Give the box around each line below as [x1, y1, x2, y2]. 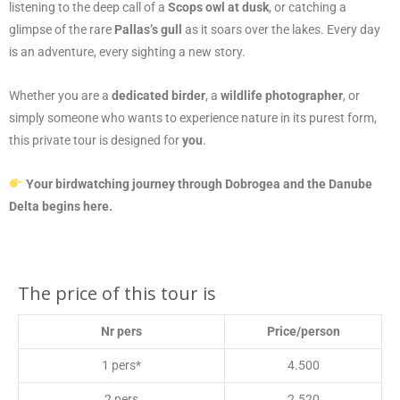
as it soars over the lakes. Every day [182, 21, 380, 37]
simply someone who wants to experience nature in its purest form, [9, 110, 377, 125]
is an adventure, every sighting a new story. [9, 44, 246, 59]
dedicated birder [112, 87, 205, 103]
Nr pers [101, 323, 142, 338]
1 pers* [102, 357, 141, 372]
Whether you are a [9, 87, 112, 103]
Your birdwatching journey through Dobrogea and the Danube [25, 176, 372, 191]
